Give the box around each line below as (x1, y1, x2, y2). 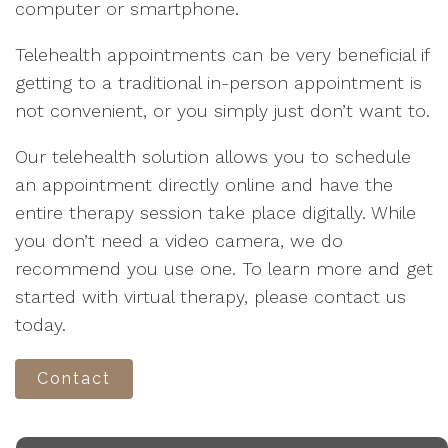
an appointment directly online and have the (15, 174, 393, 195)
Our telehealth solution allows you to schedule (15, 146, 411, 167)
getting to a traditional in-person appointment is (15, 72, 422, 93)
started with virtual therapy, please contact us (15, 286, 406, 307)
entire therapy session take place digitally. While (15, 202, 416, 223)
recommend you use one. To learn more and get (15, 258, 433, 279)
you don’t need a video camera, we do (15, 230, 343, 251)
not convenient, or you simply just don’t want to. (15, 100, 430, 121)
